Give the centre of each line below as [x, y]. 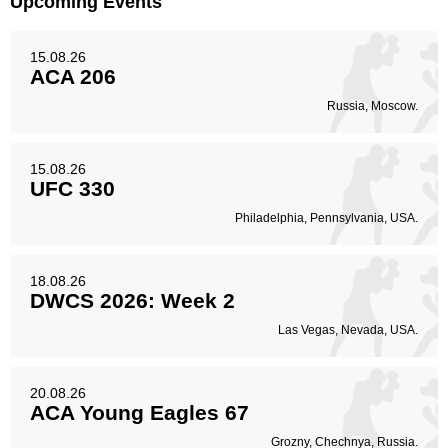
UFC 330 [72, 188]
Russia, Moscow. [372, 106]
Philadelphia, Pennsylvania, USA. [326, 218]
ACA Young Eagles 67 [139, 412]
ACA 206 [73, 76]
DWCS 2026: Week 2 [132, 300]
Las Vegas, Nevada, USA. [348, 330]
